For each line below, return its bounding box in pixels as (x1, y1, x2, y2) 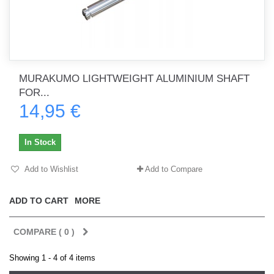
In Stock (24, 138, 56, 147)
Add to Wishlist (23, 165, 78, 174)
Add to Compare (145, 165, 202, 174)
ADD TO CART (9, 196, 68, 206)
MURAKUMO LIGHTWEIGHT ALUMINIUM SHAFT (19, 73, 250, 84)
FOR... (19, 87, 50, 98)
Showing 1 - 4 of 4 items (9, 253, 95, 262)
